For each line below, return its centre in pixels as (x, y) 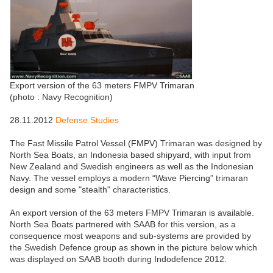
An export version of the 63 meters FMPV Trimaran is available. (132, 213)
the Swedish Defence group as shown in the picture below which (133, 248)
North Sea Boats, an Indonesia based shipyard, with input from (130, 155)
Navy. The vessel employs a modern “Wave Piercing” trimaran (129, 178)
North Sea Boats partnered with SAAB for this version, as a (123, 225)
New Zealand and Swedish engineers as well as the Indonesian (132, 167)
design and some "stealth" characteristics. (90, 190)
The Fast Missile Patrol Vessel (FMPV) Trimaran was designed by (136, 144)
